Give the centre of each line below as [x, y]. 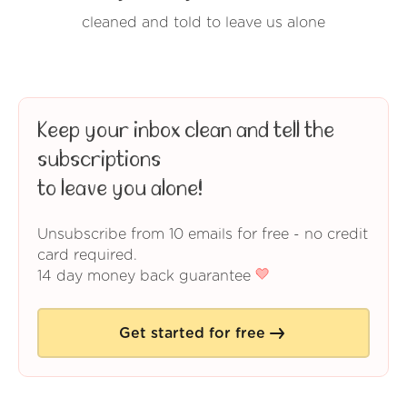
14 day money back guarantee [146, 277]
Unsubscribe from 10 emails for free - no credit [203, 235]
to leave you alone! [120, 189]
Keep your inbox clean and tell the [186, 131]
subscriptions [99, 160]
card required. [87, 256]
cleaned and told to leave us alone [203, 23]
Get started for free [192, 333]
